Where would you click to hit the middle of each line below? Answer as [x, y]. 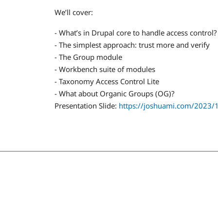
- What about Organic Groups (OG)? [115, 93]
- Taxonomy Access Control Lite [107, 81]
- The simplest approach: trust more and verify [132, 45]
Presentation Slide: [87, 105]
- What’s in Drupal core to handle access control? [136, 32]
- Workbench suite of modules [105, 69]
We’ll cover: [74, 12]
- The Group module [88, 57]
